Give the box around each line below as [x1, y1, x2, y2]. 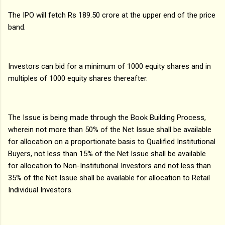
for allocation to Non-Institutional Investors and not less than [8, 161, 211, 170]
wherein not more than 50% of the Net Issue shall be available [8, 125, 211, 134]
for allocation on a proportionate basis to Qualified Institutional [8, 137, 215, 146]
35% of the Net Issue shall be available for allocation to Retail [8, 173, 210, 182]
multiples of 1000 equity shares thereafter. [8, 73, 148, 83]
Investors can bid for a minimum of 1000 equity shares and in [8, 61, 211, 71]
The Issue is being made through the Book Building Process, [8, 113, 206, 122]
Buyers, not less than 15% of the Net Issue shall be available [8, 149, 206, 158]
